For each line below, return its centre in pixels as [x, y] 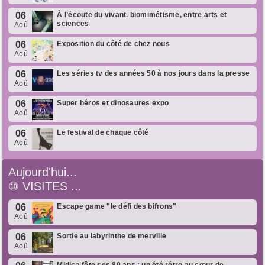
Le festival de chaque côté [103, 132]
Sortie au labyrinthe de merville [112, 236]
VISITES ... [52, 186]
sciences [73, 23]
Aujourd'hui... [43, 172]
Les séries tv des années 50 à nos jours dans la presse [153, 74]
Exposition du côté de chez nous [113, 44]
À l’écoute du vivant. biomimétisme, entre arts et [142, 14]
